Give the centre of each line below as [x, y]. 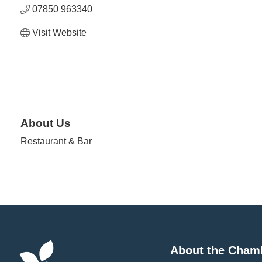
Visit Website [59, 32]
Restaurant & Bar [56, 141]
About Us [46, 123]
